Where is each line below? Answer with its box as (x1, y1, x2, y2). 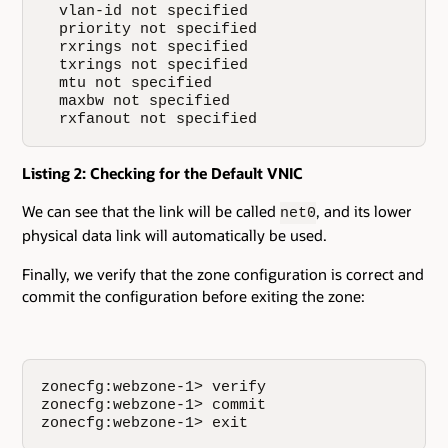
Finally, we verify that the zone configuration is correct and (22, 263, 424, 284)
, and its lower (316, 201, 412, 222)
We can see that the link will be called (22, 201, 280, 222)
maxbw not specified (41, 93, 231, 110)
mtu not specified (41, 75, 213, 92)
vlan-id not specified (41, 3, 249, 20)
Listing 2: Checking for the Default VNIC (22, 163, 303, 184)
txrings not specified (41, 57, 249, 74)
